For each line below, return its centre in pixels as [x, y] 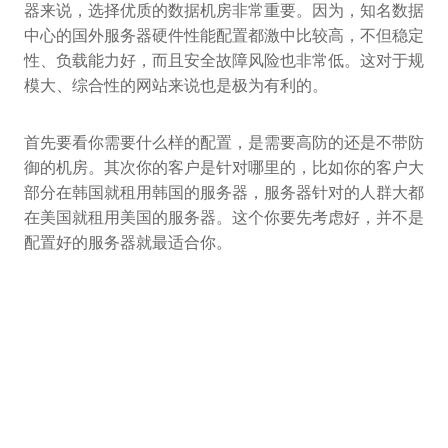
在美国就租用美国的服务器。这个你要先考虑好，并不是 [224, 218]
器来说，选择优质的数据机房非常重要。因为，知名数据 [224, 11]
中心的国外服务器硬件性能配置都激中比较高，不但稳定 [224, 36]
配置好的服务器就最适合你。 [128, 243]
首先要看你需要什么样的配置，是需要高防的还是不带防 [224, 143]
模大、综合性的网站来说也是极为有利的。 [176, 86]
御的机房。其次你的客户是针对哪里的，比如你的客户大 [224, 168]
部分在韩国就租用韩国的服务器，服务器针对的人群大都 [224, 193]
